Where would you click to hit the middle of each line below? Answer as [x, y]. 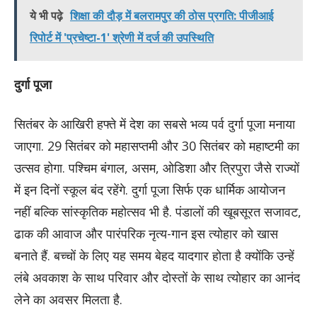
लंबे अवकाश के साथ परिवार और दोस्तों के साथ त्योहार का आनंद [157, 277]
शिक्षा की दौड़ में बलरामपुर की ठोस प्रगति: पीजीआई [172, 15]
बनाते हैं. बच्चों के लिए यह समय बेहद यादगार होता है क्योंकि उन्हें [154, 255]
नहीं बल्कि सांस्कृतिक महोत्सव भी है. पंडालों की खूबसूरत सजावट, [158, 211]
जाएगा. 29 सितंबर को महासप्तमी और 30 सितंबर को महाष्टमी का [157, 145]
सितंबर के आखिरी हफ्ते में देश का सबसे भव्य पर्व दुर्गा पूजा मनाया [155, 123]
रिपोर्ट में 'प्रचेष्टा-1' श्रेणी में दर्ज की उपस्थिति [122, 37]
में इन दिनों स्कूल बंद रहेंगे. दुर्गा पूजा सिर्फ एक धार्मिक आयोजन [150, 189]
